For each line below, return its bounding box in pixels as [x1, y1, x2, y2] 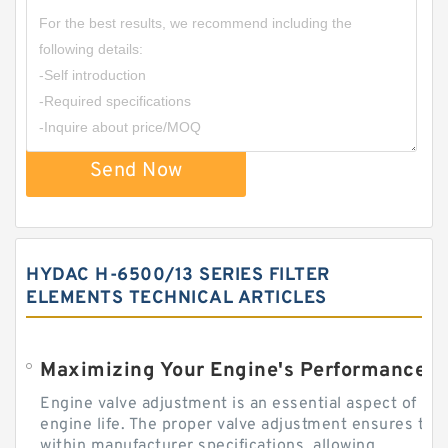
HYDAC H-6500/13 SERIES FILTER [26, 264, 330, 288]
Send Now [89, 158, 183, 185]
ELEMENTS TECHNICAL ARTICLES [26, 287, 327, 311]
